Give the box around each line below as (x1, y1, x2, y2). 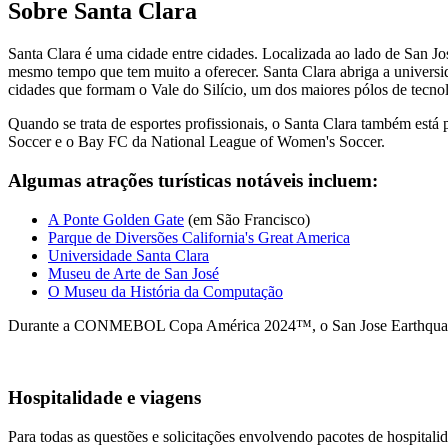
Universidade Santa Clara (48, 246, 209, 264)
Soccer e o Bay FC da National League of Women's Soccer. (8, 133, 385, 151)
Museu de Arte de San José (48, 264, 219, 282)
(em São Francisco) (184, 210, 310, 228)
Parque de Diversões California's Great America (48, 228, 350, 246)
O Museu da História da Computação (48, 282, 283, 300)
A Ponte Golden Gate (48, 210, 184, 228)
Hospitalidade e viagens (8, 387, 201, 409)
